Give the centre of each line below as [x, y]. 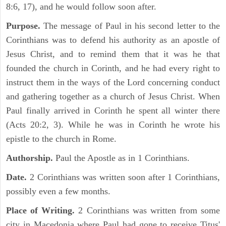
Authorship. [30, 158]
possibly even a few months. [58, 191]
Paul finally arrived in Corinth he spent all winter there [113, 111]
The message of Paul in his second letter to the [132, 26]
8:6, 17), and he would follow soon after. [81, 7]
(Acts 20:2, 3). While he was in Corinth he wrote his [113, 125]
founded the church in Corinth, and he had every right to [113, 68]
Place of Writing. [41, 211]
